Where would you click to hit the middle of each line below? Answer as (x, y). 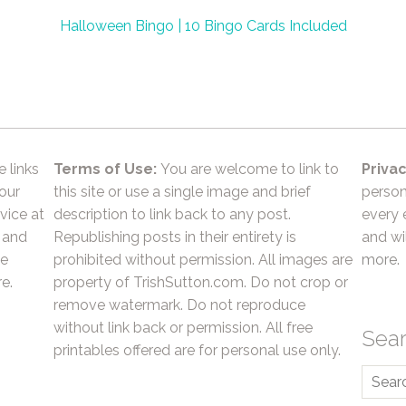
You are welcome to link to (248, 169)
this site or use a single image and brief (182, 192)
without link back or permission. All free (183, 328)
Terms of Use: (105, 169)
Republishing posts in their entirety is (175, 237)
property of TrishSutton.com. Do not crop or (201, 282)
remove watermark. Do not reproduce (179, 305)
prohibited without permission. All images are (203, 260)
